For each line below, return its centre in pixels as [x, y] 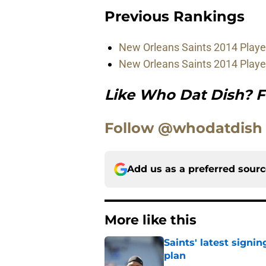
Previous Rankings [175, 17]
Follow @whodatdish [183, 128]
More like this [151, 220]
